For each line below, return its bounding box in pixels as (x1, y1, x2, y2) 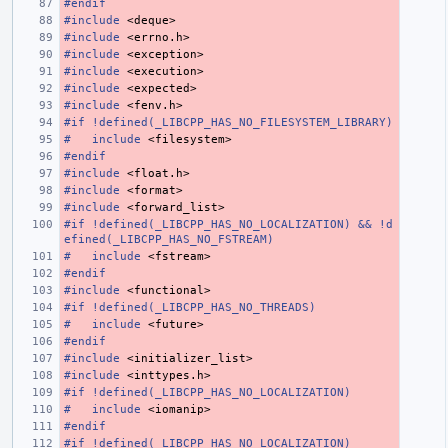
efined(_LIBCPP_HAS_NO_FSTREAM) (64, 232, 274, 246)
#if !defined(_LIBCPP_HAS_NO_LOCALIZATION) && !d (64, 217, 393, 231)
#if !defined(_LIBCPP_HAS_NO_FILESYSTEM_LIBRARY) (64, 115, 393, 129)
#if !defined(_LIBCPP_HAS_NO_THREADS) (64, 300, 316, 314)
